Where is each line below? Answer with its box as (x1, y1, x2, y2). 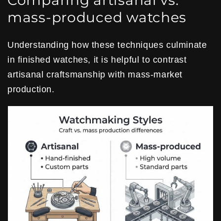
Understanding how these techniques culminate (7, 40, 207, 50)
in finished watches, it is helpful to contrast (7, 55, 187, 65)
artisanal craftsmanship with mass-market (7, 70, 183, 80)
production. (7, 84, 55, 95)
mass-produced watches (7, 9, 187, 26)
